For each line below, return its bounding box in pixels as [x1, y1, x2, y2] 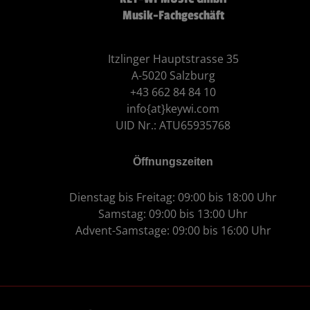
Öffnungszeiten [133, 153, 214, 169]
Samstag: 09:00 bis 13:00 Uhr [98, 206, 248, 221]
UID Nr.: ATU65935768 [116, 117, 231, 133]
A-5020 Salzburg [131, 67, 215, 83]
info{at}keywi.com [127, 100, 220, 116]
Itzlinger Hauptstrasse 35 [107, 51, 239, 66]
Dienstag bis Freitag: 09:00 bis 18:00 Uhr [69, 189, 277, 205]
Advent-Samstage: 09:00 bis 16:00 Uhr [75, 222, 271, 238]
